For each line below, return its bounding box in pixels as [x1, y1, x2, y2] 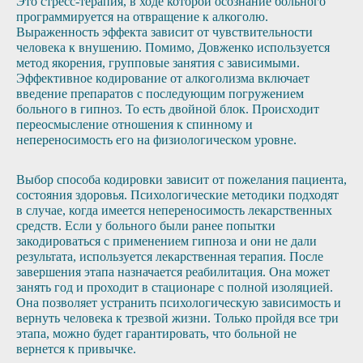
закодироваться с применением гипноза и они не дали [16, 233, 317, 248]
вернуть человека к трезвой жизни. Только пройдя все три [16, 310, 339, 325]
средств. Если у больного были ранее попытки [16, 218, 275, 233]
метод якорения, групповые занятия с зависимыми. [16, 55, 300, 70]
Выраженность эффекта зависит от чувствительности [16, 24, 313, 39]
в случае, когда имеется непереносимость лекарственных [16, 203, 332, 217]
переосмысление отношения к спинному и [16, 117, 253, 131]
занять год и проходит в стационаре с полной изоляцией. [16, 280, 333, 294]
